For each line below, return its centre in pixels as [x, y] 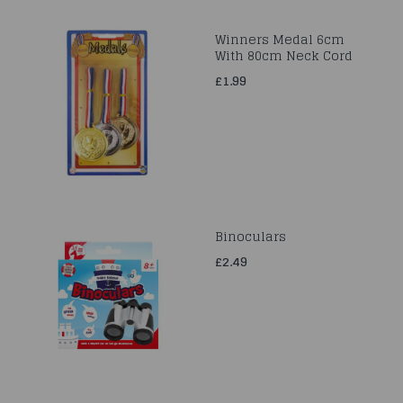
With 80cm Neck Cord [284, 55]
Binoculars [251, 236]
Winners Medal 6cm [280, 39]
